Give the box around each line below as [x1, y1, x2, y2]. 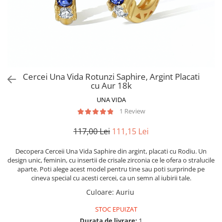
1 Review [119, 107, 145, 115]
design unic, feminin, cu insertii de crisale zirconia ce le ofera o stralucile [7, 156, 215, 165]
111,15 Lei [112, 126, 149, 137]
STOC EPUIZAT [94, 205, 137, 214]
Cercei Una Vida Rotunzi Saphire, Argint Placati [22, 71, 200, 82]
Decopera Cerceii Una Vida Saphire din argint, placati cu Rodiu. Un [15, 147, 207, 156]
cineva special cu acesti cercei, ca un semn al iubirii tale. [31, 173, 191, 182]
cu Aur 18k [90, 80, 132, 91]
